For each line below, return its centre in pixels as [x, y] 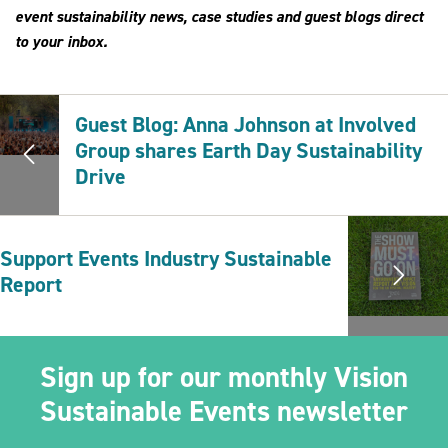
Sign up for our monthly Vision [224, 377]
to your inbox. [61, 42]
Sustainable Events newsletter [224, 411]
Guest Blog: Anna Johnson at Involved [246, 125]
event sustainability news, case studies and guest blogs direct [219, 17]
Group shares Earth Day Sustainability [249, 151]
